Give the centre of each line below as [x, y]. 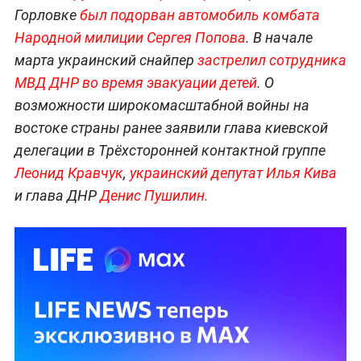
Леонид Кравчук [68, 173]
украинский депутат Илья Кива [233, 173]
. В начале [279, 38]
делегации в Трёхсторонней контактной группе [170, 151]
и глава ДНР [57, 196]
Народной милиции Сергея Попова [130, 38]
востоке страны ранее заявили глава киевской [171, 128]
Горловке [47, 15]
